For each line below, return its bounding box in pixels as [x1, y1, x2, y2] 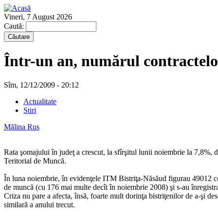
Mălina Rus [4, 122, 39, 131]
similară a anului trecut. [4, 200, 75, 209]
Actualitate [23, 97, 56, 106]
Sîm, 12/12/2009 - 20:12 [4, 80, 79, 89]
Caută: [4, 22, 26, 30]
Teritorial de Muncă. [4, 156, 66, 165]
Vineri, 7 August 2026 [4, 13, 72, 21]
